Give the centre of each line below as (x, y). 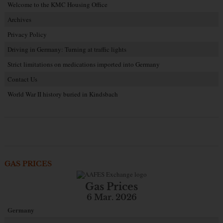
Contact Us (22, 79)
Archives (19, 20)
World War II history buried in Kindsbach (62, 94)
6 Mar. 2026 (111, 197)
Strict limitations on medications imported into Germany (83, 64)
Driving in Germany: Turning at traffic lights (67, 50)
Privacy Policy (27, 35)
